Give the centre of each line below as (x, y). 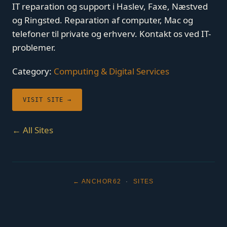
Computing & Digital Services (111, 71)
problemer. (34, 47)
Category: (33, 71)
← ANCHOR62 (97, 181)
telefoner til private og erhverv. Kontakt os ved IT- (111, 34)
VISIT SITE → (47, 100)
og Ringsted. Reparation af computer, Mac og (103, 20)
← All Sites (33, 130)
